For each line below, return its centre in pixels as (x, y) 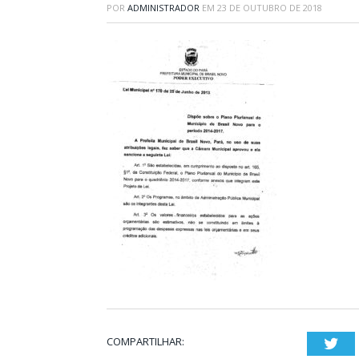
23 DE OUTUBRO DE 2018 (270, 8)
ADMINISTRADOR (163, 8)
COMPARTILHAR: (145, 341)
